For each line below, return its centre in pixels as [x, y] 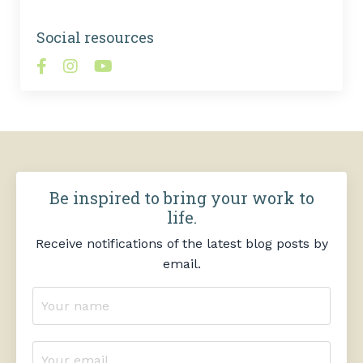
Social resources [95, 38]
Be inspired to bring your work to [181, 198]
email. [181, 264]
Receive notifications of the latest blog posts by [181, 244]
